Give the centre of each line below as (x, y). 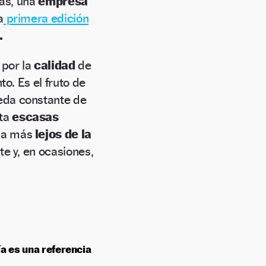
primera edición (46, 18)
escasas (34, 117)
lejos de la (62, 134)
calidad (56, 65)
